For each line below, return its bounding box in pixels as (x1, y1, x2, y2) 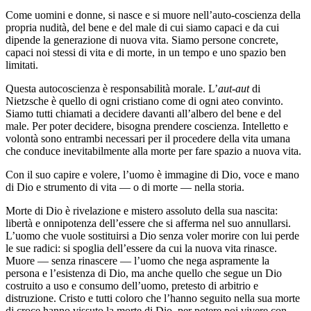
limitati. (6, 58, 38, 71)
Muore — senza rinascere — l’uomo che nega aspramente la (6, 254, 269, 267)
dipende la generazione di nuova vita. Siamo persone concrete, (6, 33, 278, 46)
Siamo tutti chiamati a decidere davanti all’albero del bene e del (6, 107, 281, 119)
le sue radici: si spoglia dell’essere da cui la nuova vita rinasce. (6, 242, 277, 254)
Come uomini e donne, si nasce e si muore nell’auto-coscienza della (6, 8, 301, 21)
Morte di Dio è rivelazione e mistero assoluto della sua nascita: (6, 204, 278, 217)
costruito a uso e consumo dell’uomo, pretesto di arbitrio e (6, 279, 258, 292)
